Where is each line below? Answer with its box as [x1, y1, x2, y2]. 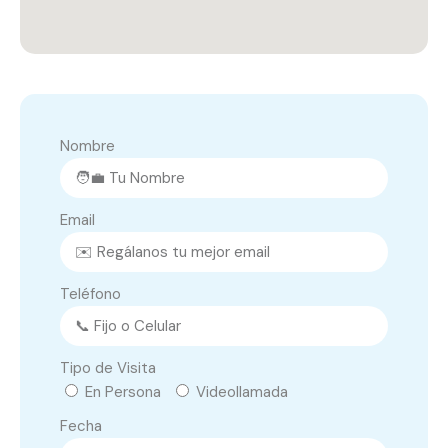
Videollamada [196, 382, 288, 403]
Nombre [60, 136, 115, 157]
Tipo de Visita [60, 358, 156, 379]
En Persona [85, 382, 161, 403]
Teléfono [60, 284, 121, 305]
